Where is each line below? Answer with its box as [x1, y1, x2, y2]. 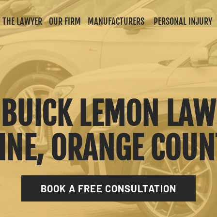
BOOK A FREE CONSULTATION [41, 183, 176, 194]
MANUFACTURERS [88, 16, 144, 27]
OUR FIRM [49, 16, 81, 27]
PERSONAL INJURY [154, 16, 212, 27]
